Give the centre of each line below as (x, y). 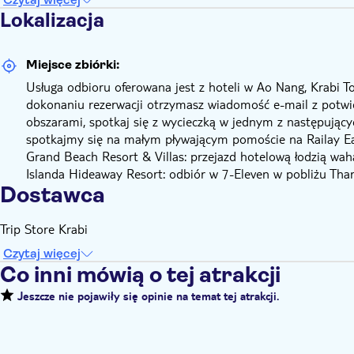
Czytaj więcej (42, 253)
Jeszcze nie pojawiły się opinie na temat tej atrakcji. (147, 298)
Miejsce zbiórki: (73, 64)
